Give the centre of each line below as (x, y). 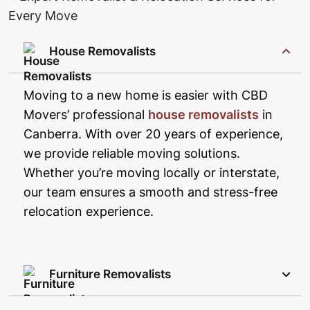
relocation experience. (89, 212)
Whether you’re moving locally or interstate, (152, 173)
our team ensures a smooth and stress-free (151, 192)
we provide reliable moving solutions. (132, 154)
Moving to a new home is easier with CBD (146, 95)
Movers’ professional (86, 115)
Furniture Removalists (110, 274)
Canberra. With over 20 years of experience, (153, 134)
